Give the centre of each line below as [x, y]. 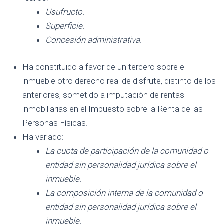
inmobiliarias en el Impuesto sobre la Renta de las [113, 109]
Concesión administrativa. [93, 40]
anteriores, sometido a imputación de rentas [103, 95]
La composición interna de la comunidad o [124, 193]
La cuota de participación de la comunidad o [127, 151]
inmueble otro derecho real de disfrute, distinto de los [119, 81]
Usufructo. [65, 12]
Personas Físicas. [55, 123]
